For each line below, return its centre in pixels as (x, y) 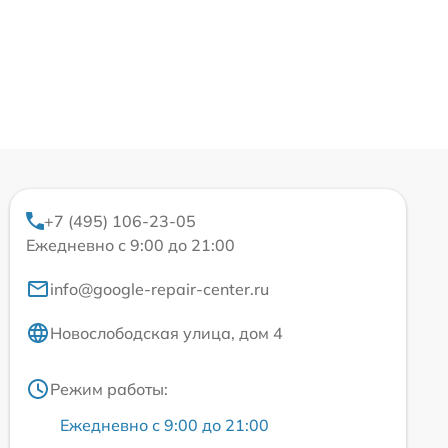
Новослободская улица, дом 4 (166, 333)
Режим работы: (109, 389)
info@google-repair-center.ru (159, 289)
